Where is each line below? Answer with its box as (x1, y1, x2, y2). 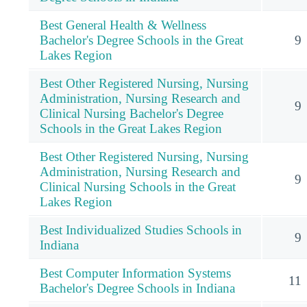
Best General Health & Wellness (40, 17, 206, 32)
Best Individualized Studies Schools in (40, 222, 242, 237)
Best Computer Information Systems (40, 265, 231, 280)
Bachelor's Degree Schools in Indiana (40, 280, 235, 295)
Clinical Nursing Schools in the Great (40, 179, 236, 194)
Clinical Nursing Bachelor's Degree (40, 106, 223, 121)
